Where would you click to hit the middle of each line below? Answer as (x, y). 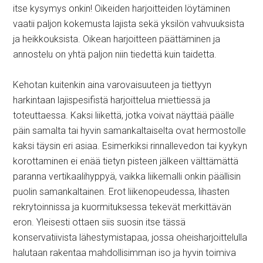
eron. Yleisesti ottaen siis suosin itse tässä (100, 222)
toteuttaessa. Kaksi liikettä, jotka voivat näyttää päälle (124, 115)
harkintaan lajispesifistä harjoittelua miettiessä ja (112, 100)
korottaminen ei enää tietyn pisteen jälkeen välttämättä (126, 161)
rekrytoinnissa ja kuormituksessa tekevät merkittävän (122, 207)
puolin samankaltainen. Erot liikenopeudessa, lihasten (122, 192)
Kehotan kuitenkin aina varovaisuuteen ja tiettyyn (112, 85)
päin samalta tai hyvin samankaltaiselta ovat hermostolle (130, 131)
